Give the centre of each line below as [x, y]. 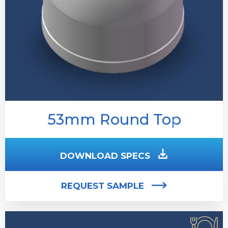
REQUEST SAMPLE [103, 186]
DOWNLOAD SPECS [105, 155]
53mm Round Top [114, 119]
